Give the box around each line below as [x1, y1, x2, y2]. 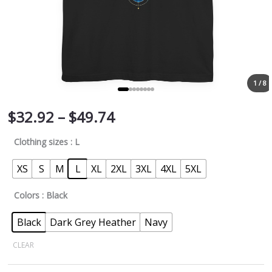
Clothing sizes [14, 136, 68, 148]
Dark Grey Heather [50, 216, 136, 229]
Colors [14, 189, 39, 201]
